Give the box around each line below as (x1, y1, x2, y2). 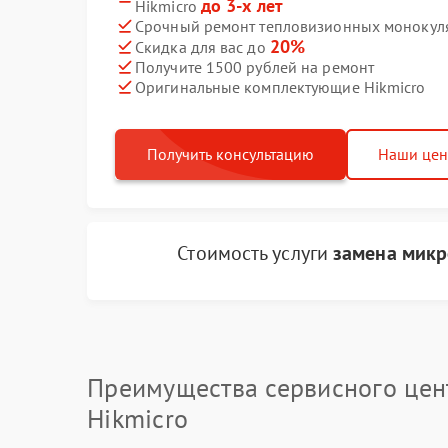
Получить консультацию (147, 144, 314, 164)
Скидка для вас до (135, 37, 270, 57)
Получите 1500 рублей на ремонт (135, 56, 374, 77)
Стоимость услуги (177, 240, 334, 266)
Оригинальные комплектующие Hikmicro (135, 76, 426, 97)
